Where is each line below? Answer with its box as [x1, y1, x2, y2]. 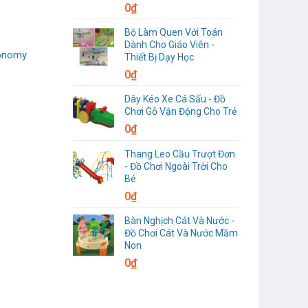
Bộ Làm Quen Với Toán [124, 26, 223, 38]
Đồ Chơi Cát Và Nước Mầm [124, 227, 238, 239]
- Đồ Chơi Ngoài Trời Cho [124, 160, 228, 172]
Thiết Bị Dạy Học [124, 51, 194, 63]
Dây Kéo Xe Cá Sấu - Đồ [124, 93, 225, 104]
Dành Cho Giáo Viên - [124, 38, 214, 50]
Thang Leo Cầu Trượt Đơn [124, 148, 235, 159]
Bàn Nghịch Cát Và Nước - [124, 214, 234, 226]
